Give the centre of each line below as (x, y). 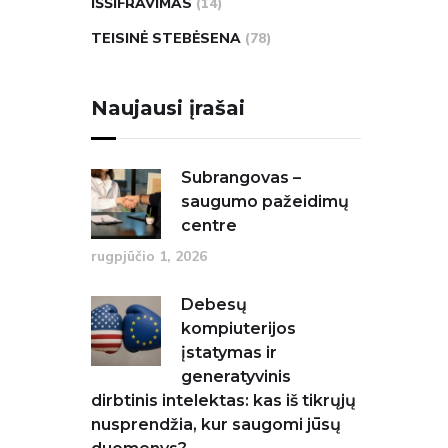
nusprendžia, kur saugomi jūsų (216, 424)
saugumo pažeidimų (265, 201)
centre (209, 225)
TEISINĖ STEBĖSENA (166, 38)
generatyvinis (236, 376)
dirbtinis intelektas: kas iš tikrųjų (223, 400)
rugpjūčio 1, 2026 (149, 256)
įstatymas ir (229, 352)
